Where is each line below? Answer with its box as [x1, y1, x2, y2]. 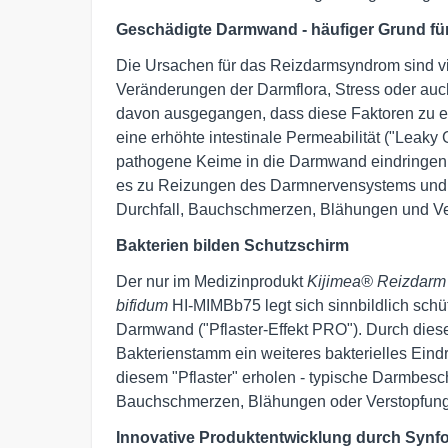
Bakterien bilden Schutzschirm [116, 237, 349, 255]
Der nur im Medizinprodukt [116, 273, 307, 291]
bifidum [116, 297, 168, 315]
